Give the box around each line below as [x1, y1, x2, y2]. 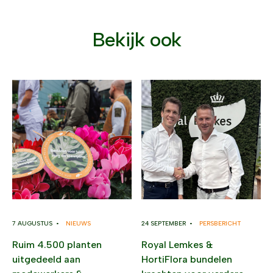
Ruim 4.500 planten [12, 238, 102, 250]
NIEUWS [66, 219, 91, 227]
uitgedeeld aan [12, 253, 80, 265]
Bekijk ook [91, 27, 182, 51]
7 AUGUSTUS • [12, 219, 63, 227]
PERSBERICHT [199, 219, 241, 227]
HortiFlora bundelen [141, 253, 232, 265]
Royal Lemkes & [141, 238, 213, 250]
